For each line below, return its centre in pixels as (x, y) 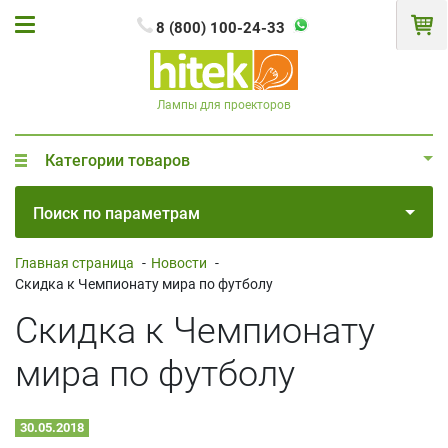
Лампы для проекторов (224, 104)
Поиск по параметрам (116, 213)
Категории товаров (117, 160)
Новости (179, 262)
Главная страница (74, 262)
